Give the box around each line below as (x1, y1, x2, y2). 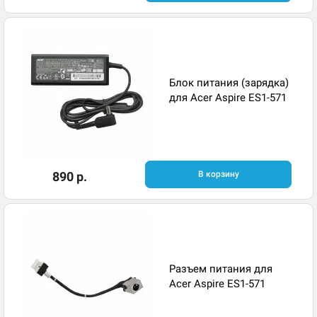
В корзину (197, 169, 239, 180)
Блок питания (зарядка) (169, 76, 289, 89)
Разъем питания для (169, 262, 272, 275)
